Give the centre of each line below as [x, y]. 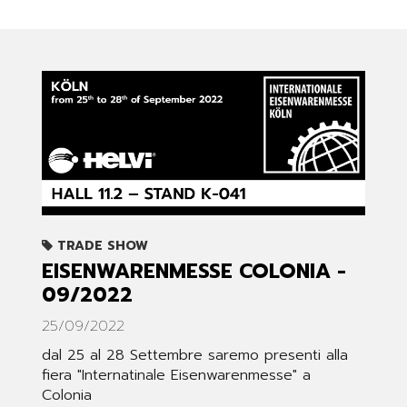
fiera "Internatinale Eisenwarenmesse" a [176, 376]
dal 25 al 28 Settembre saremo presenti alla [195, 356]
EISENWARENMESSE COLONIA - [194, 272]
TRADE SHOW [100, 246]
